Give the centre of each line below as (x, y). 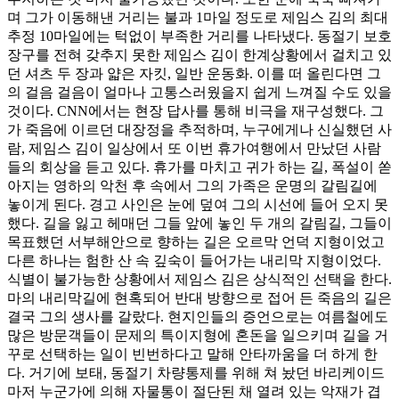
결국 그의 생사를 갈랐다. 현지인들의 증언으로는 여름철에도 (198, 316)
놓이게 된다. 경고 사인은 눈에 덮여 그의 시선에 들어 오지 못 (198, 204)
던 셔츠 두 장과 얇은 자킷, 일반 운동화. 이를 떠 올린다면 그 (194, 73)
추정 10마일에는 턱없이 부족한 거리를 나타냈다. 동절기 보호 (199, 36)
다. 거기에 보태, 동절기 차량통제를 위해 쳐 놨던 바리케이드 (196, 372)
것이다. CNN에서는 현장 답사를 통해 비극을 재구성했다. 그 (195, 110)
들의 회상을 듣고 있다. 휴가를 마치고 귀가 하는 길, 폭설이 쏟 (199, 167)
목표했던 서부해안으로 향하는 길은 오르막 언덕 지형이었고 (196, 241)
